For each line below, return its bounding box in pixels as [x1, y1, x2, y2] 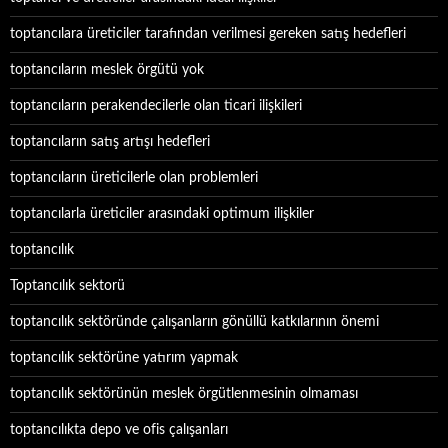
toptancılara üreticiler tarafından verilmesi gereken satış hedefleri [10, 27, 406, 41]
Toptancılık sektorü [10, 279, 125, 293]
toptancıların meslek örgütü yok [10, 63, 204, 77]
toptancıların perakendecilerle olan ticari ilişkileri [10, 99, 302, 113]
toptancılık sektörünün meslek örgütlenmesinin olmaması [10, 387, 358, 401]
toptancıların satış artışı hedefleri [10, 135, 210, 149]
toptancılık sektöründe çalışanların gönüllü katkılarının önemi [10, 315, 379, 329]
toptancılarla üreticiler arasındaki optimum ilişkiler [10, 207, 314, 221]
